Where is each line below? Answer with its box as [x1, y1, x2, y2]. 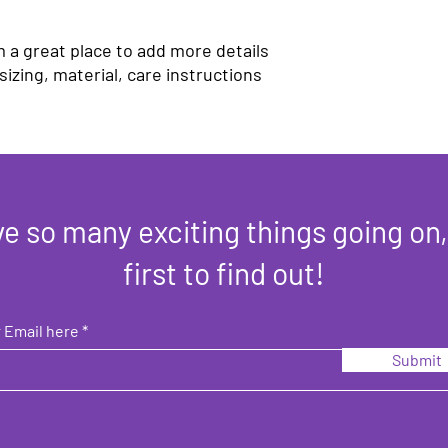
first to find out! [123, 255, 325, 291]
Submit [392, 350, 442, 369]
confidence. [314, 14, 386, 31]
